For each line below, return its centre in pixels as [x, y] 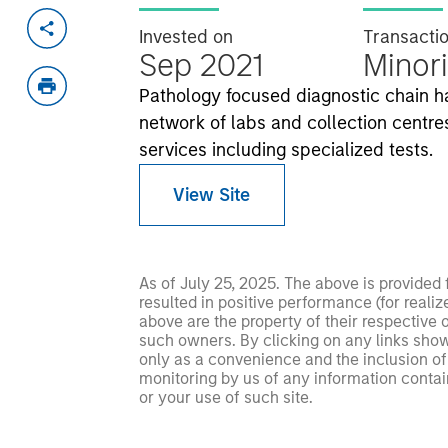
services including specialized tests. [285, 150]
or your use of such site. [225, 397]
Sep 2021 [200, 65]
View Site [212, 194]
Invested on [185, 37]
